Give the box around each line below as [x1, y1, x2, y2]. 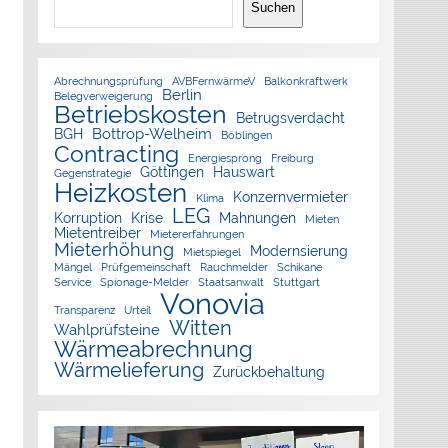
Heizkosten [53, 177, 187, 209]
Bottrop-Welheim [91, 125, 212, 144]
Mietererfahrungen [149, 228, 244, 241]
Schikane [276, 261, 322, 274]
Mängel [53, 261, 92, 274]
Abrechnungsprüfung [53, 75, 163, 88]
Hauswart [212, 164, 275, 181]
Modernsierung [249, 243, 348, 260]
